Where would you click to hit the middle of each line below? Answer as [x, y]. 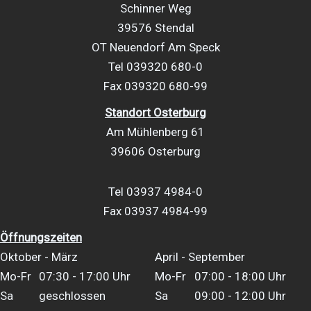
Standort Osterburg [155, 113]
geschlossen [72, 296]
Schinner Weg [155, 9]
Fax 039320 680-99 [155, 86]
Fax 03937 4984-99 [155, 211]
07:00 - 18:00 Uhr [240, 276]
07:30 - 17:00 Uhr [85, 276]
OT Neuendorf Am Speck [155, 48]
